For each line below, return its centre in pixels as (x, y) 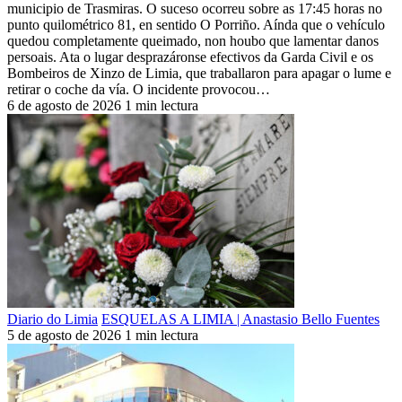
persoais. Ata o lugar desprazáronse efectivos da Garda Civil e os (190, 57)
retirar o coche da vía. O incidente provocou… (139, 89)
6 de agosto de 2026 (64, 105)
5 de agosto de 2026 (64, 335)
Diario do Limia (52, 319)
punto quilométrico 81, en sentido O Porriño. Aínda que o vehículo (196, 24)
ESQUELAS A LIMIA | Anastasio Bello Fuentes (240, 319)
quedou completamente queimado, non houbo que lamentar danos (193, 40)
